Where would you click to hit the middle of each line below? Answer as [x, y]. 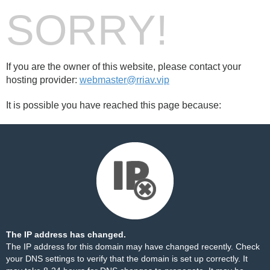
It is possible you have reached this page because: [114, 105]
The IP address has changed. [66, 234]
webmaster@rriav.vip [124, 80]
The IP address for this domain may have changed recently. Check [133, 246]
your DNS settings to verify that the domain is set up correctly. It [127, 259]
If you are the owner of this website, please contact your [124, 67]
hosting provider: [43, 80]
